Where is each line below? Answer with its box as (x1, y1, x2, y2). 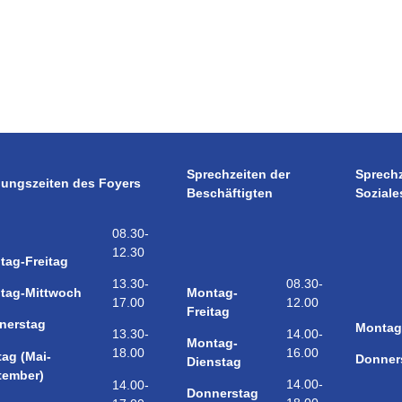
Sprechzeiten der (187, 167, 291, 182)
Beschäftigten (187, 186, 274, 201)
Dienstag (187, 354, 242, 369)
